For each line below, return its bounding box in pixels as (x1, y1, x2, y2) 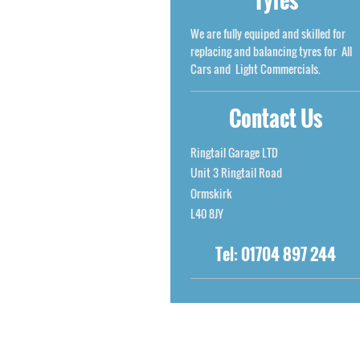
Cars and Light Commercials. (190, 60, 323, 78)
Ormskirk (190, 184, 232, 202)
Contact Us (229, 102, 323, 135)
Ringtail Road (221, 164, 282, 182)
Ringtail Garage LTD (190, 143, 278, 161)
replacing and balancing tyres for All (190, 43, 352, 60)
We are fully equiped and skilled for (190, 25, 346, 43)
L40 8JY (190, 205, 223, 223)
